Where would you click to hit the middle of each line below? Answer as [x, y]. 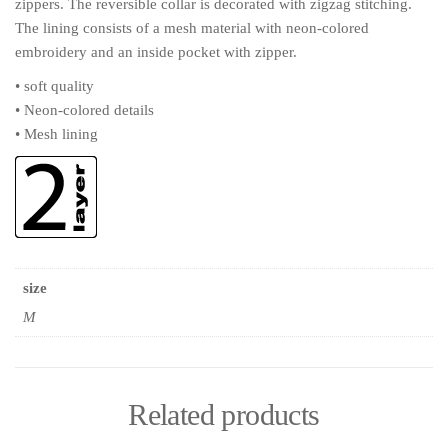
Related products [224, 415]
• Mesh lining [56, 134]
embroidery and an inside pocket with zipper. [156, 52]
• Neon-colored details [84, 110]
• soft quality [54, 86]
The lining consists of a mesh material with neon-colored [192, 28]
